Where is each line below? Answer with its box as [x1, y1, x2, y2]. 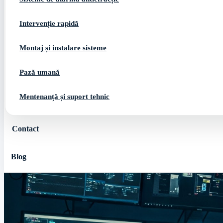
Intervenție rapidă [19, 19, 79, 27]
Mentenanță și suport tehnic [19, 93, 110, 101]
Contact [12, 124, 39, 133]
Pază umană [19, 68, 60, 76]
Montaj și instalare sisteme [19, 44, 107, 52]
